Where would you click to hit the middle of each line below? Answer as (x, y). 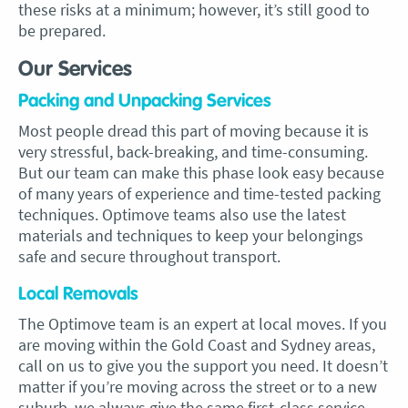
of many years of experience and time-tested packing (199, 194)
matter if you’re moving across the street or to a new (198, 387)
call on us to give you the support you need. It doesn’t (203, 366)
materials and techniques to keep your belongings (191, 235)
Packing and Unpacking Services (145, 101)
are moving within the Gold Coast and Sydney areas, (197, 345)
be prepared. (62, 31)
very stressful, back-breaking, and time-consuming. (193, 152)
